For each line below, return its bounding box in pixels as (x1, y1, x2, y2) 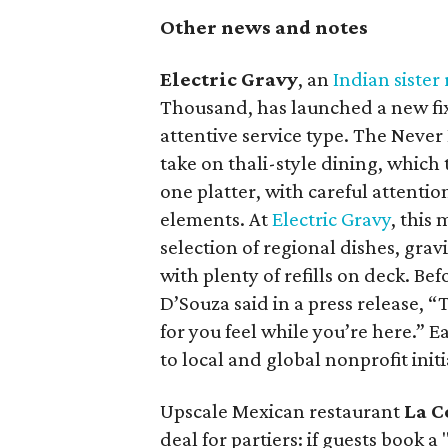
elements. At (160, 206, 272, 231)
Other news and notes (160, 14, 368, 39)
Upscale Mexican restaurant (160, 398, 404, 423)
